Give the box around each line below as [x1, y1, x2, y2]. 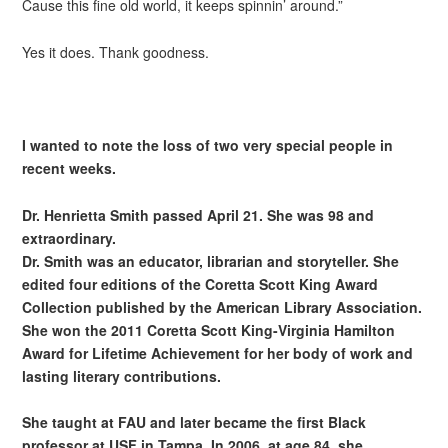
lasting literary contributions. [22, 365, 222, 386]
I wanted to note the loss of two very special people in [22, 134, 394, 155]
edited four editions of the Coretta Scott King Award [22, 273, 379, 294]
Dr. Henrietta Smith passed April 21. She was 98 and [22, 204, 375, 225]
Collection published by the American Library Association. [22, 296, 423, 317]
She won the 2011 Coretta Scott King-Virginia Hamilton [22, 319, 396, 340]
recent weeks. [22, 157, 117, 178]
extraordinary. [22, 227, 117, 248]
